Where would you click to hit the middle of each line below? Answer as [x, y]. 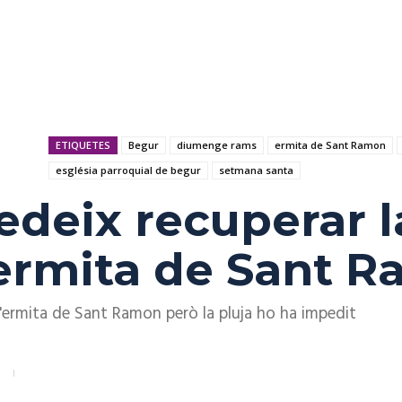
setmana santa [256, 170]
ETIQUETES [83, 145]
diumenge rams [217, 145]
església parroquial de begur [128, 170]
